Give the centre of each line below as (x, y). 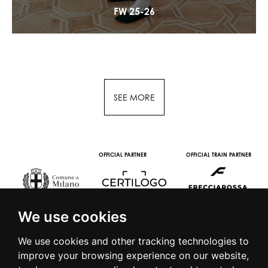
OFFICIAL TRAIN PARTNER (218, 155)
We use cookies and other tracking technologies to (133, 241)
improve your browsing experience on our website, (133, 255)
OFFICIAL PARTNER (123, 155)
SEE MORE (134, 98)
